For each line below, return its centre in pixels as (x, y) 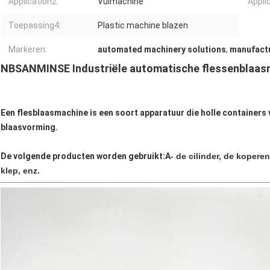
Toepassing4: (35, 26)
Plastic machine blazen (143, 26)
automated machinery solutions (162, 50)
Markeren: (28, 50)
